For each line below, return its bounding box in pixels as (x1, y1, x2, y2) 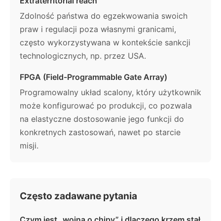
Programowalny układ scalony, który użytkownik (20, 87, 201, 97)
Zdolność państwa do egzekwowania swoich (20, 10, 187, 21)
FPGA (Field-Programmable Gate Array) (20, 72, 167, 82)
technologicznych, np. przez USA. (20, 50, 146, 61)
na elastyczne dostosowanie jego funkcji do (20, 113, 184, 124)
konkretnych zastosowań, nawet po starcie (20, 127, 181, 137)
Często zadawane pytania (20, 189, 137, 202)
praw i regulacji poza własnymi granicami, (20, 24, 176, 34)
